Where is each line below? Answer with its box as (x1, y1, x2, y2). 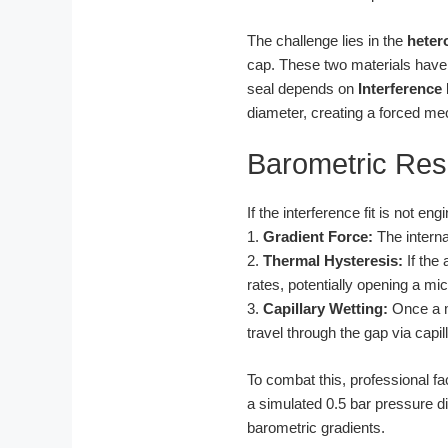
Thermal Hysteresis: (263, 252, 403, 270)
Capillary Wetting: (263, 300, 388, 318)
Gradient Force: (263, 228, 373, 246)
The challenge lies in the (247, 31, 407, 49)
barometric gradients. (247, 418, 385, 436)
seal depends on (247, 79, 358, 97)
